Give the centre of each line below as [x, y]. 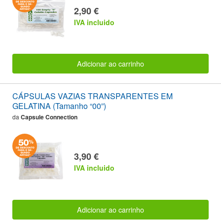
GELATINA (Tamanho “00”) [59, 106]
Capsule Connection [49, 117]
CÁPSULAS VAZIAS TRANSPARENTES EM [92, 96]
